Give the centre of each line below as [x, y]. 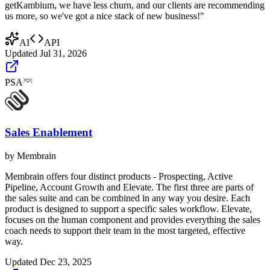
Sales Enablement [49, 133]
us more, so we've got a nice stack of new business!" [105, 16]
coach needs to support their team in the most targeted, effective [125, 230]
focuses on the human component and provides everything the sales [133, 219]
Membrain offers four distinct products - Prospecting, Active [119, 176]
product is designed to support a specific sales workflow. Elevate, [128, 209]
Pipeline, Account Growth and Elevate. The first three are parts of [129, 187]
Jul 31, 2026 [63, 54]
